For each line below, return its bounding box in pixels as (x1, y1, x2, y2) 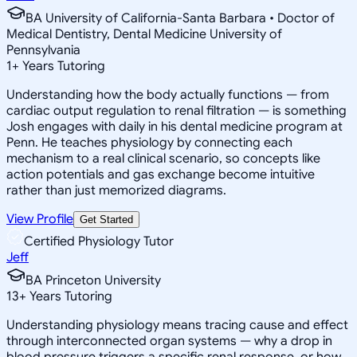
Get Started (80, 213, 133, 226)
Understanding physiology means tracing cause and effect (6, 316, 348, 333)
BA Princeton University (25, 272, 161, 288)
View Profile (6, 210, 73, 227)
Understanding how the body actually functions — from (6, 86, 329, 103)
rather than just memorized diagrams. (6, 182, 226, 198)
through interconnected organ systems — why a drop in (6, 332, 332, 349)
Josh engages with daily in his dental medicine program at (6, 118, 343, 135)
